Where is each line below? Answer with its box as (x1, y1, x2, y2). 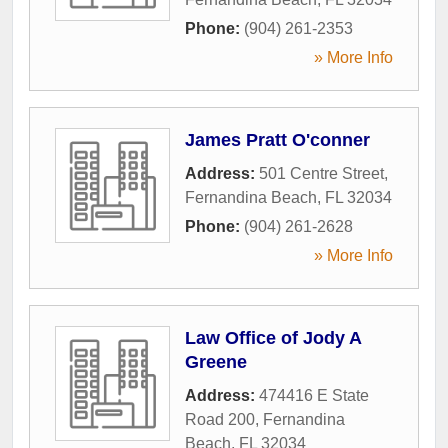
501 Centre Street (259, 164, 384, 182)
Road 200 (185, 410, 255, 428)
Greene (185, 351, 247, 372)
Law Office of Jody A (185, 327, 361, 348)
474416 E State (259, 386, 369, 404)
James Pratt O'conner (185, 129, 370, 150)
